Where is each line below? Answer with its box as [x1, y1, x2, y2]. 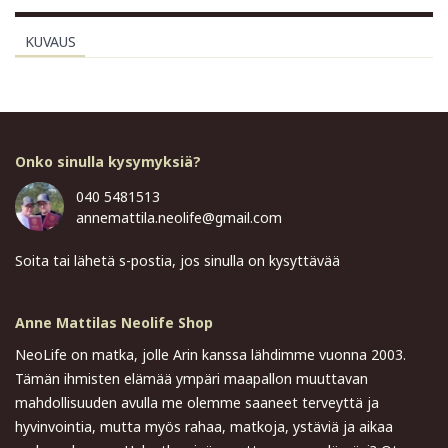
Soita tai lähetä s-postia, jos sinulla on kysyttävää [15, 251, 340, 271]
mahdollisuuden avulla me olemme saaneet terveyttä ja [15, 393, 379, 413]
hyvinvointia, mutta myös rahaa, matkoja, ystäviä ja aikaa [15, 417, 393, 437]
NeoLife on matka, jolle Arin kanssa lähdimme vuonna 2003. [15, 345, 406, 365]
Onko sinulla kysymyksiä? [15, 152, 201, 172]
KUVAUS [24, 32, 76, 52]
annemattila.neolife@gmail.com [76, 208, 282, 228]
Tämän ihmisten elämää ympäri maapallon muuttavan [15, 369, 368, 389]
